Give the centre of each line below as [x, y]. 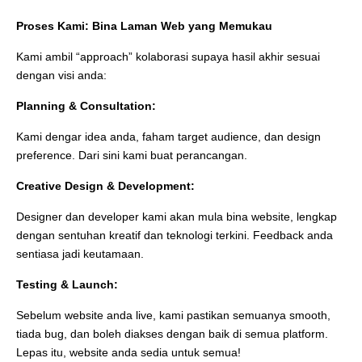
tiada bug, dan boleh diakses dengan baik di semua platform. [172, 333]
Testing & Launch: [67, 284]
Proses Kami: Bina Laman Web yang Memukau [144, 25]
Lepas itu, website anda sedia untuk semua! [128, 352]
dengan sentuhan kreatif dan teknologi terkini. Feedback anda [175, 235]
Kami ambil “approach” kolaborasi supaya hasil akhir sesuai [168, 56]
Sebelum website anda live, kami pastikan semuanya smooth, [173, 315]
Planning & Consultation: [86, 105]
